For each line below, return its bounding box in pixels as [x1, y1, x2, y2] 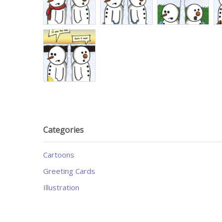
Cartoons [43, 149, 74, 160]
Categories [43, 124, 84, 135]
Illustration [43, 182, 79, 192]
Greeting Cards [43, 166, 95, 176]
